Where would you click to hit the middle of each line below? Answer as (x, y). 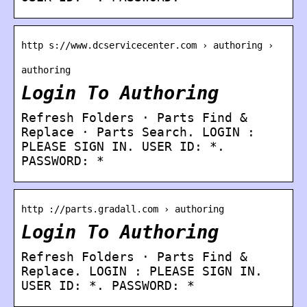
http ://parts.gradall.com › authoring (123, 209)
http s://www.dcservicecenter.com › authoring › (147, 46)
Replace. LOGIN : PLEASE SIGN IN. (142, 271)
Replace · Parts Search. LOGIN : (138, 132)
